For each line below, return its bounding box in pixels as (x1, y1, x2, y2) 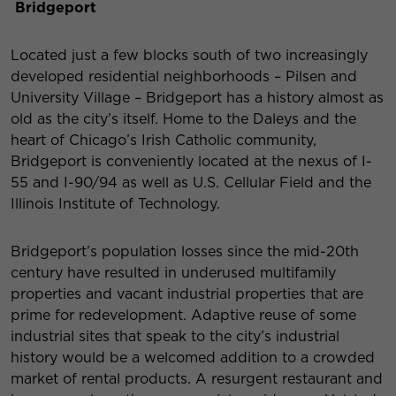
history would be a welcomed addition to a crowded (11, 349, 375, 367)
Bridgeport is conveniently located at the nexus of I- (11, 153, 372, 171)
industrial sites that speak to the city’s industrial (11, 328, 339, 346)
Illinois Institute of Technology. (11, 195, 220, 213)
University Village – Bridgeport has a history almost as (11, 89, 384, 107)
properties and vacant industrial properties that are (11, 286, 363, 303)
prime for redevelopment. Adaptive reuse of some (11, 307, 356, 324)
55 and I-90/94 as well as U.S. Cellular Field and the (11, 174, 371, 192)
